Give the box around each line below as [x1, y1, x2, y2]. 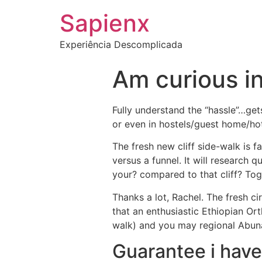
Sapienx [60, 9, 150, 37]
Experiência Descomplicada [60, 39, 182, 50]
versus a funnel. [112, 154, 181, 167]
